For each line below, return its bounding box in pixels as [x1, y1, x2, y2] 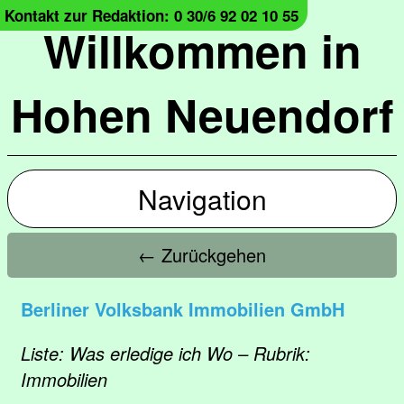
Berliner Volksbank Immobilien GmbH [21, 296, 344, 322]
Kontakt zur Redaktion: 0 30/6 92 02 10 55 [5, 5, 298, 26]
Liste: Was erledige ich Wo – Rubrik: [21, 340, 310, 366]
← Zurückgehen [138, 242, 266, 268]
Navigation [137, 179, 267, 218]
